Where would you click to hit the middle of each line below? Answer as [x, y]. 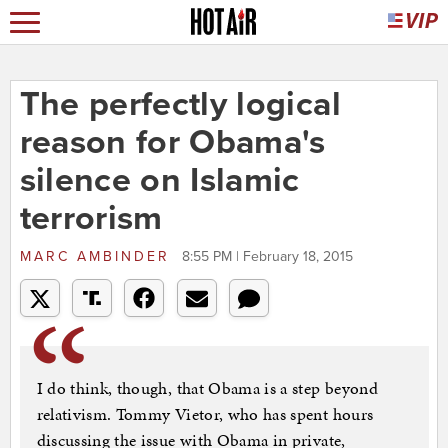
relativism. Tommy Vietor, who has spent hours [205, 414]
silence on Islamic [159, 181]
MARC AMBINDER [98, 257]
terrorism [91, 219]
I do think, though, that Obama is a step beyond [207, 388]
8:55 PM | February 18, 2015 [267, 257]
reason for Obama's [172, 143]
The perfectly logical [180, 105]
